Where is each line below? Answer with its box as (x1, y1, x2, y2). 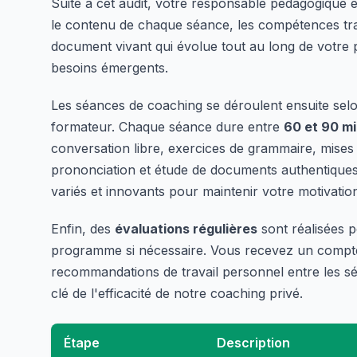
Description (217, 334, 290, 351)
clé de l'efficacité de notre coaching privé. (51, 284, 303, 301)
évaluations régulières (115, 220, 257, 237)
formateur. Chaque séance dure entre (51, 118, 284, 135)
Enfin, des (51, 220, 115, 237)
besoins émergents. (51, 59, 168, 76)
